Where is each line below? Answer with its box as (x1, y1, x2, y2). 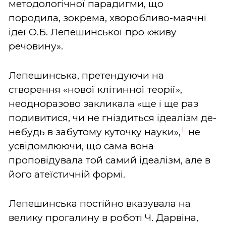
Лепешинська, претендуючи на (9, 69, 164, 81)
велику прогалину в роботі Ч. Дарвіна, (9, 211, 198, 223)
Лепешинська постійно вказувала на (9, 197, 191, 209)
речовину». (9, 40, 63, 52)
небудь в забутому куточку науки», (9, 126, 181, 138)
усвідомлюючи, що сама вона (9, 140, 154, 152)
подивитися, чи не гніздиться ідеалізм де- (9, 111, 216, 124)
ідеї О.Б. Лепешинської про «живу (9, 26, 177, 38)
